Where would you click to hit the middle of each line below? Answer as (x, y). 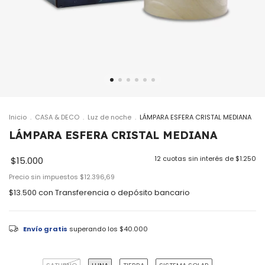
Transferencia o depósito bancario (122, 193)
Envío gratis (46, 229)
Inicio (18, 117)
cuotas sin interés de (199, 159)
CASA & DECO (57, 117)
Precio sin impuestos (44, 177)
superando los (95, 229)
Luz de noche (109, 117)
